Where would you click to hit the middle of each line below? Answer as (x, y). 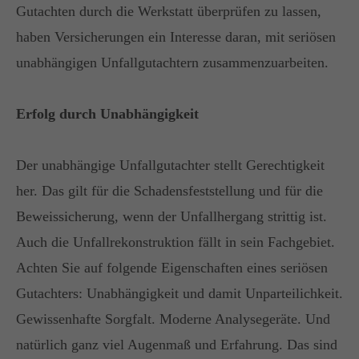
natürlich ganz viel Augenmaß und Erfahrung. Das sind (177, 345)
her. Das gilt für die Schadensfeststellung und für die (169, 191)
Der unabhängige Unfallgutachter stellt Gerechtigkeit (170, 165)
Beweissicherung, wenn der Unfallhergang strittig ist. (171, 216)
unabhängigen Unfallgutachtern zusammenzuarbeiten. (172, 63)
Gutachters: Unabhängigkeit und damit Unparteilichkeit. (179, 293)
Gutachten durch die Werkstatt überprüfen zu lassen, (169, 11)
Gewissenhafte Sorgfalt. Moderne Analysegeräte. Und (173, 319)
